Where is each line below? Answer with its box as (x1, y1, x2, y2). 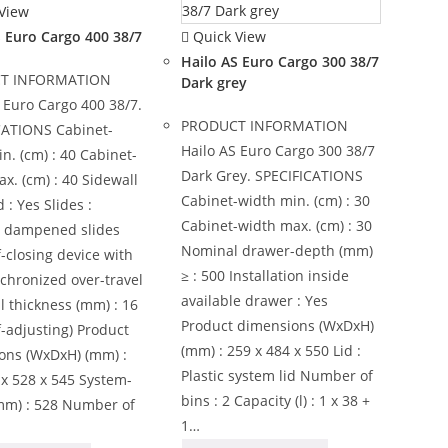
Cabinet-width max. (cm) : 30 (180, 215, 372, 235)
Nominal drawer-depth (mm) (180, 240, 373, 260)
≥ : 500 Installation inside (180, 265, 349, 285)
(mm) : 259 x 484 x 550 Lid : (180, 340, 361, 360)
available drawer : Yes (180, 290, 328, 310)
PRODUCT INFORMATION (180, 115, 348, 135)
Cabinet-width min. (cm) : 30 (180, 190, 370, 210)
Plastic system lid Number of (180, 365, 373, 385)
